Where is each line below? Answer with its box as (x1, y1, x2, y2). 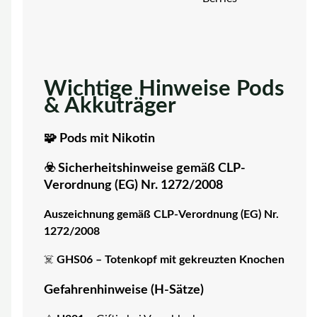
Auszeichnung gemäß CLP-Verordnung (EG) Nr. (43, 209, 279, 221)
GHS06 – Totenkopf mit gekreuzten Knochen (56, 254, 284, 265)
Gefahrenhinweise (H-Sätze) (43, 282, 204, 296)
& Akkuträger (43, 95, 176, 117)
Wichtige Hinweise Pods (43, 78, 284, 100)
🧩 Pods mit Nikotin (43, 131, 155, 145)
